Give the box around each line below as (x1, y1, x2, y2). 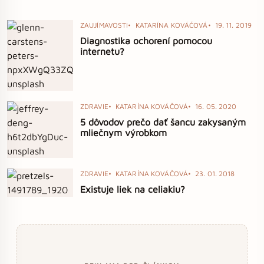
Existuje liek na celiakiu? (80, 184, 185, 195)
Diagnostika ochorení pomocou (80, 35, 212, 47)
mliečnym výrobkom (80, 127, 167, 138)
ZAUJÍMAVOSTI (80, 21, 128, 30)
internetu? (80, 46, 124, 57)
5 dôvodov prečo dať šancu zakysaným (80, 117, 246, 128)
